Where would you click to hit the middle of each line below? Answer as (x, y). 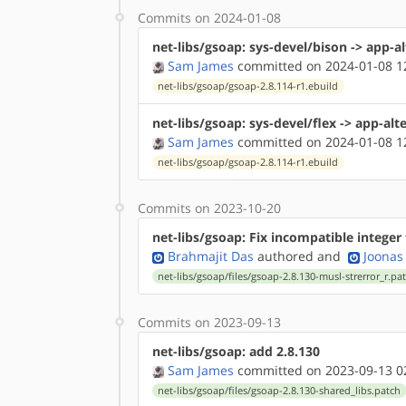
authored (284, 256)
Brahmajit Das (211, 256)
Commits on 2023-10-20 (209, 208)
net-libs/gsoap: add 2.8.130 (236, 351)
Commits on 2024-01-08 (209, 18)
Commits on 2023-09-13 (209, 322)
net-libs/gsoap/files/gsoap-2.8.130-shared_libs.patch (280, 391)
